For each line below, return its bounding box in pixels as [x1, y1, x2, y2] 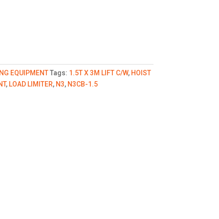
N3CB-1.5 [67, 80, 98, 88]
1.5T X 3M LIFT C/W [68, 68, 128, 77]
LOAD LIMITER [8, 80, 53, 88]
